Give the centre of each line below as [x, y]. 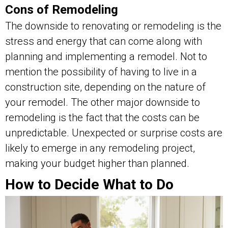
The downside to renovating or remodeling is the [113, 26]
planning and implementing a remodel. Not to [106, 56]
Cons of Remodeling [62, 9]
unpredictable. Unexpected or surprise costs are [114, 133]
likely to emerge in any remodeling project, [100, 148]
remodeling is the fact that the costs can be [102, 117]
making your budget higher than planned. [97, 163]
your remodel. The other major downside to [103, 102]
